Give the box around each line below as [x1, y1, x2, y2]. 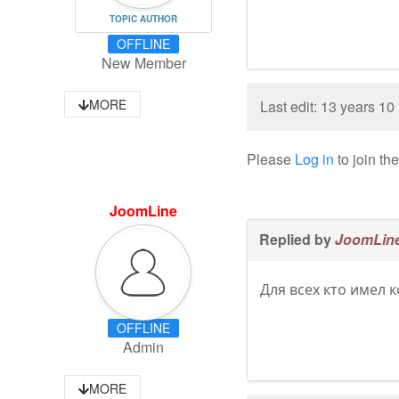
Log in [295, 149, 335, 169]
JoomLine [110, 200, 178, 221]
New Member [101, 53, 186, 74]
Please [247, 149, 296, 169]
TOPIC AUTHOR [110, 12, 178, 25]
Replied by [259, 229, 336, 249]
